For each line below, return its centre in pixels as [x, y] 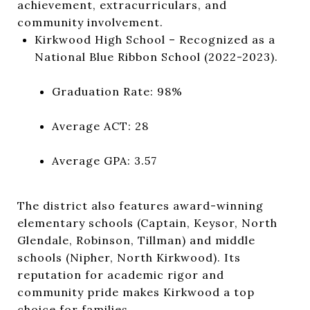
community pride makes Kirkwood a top [136, 292]
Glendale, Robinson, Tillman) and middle [136, 240]
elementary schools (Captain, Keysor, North [147, 222]
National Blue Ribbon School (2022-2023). [156, 56]
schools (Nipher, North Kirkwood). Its [129, 257]
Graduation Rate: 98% [117, 91]
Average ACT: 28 [100, 126]
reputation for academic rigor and [121, 274]
